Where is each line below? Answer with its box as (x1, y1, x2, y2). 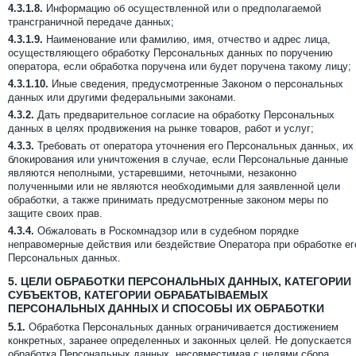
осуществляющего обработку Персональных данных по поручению (8, 47, 333, 59)
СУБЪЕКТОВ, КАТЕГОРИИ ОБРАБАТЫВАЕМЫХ (8, 288, 268, 301)
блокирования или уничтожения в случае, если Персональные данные (8, 153, 348, 165)
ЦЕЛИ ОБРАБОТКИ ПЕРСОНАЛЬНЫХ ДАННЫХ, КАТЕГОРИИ (17, 275, 351, 288)
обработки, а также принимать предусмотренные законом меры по (8, 194, 328, 206)
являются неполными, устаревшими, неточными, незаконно (8, 167, 296, 179)
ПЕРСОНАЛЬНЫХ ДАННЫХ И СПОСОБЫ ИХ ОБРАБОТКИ (8, 302, 324, 315)
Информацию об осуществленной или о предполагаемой (43, 2, 321, 14)
